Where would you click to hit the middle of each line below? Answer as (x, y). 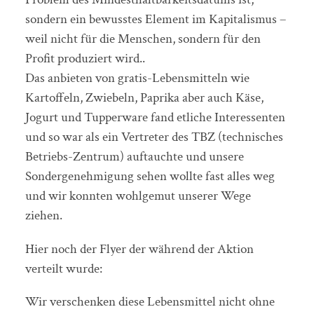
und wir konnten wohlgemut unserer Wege (138, 196)
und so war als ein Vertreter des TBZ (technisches (154, 137)
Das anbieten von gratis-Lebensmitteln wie (137, 78)
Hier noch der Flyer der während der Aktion (139, 249)
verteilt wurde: (63, 268)
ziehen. (43, 216)
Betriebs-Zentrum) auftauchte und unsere (134, 157)
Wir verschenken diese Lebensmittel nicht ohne (150, 301)
